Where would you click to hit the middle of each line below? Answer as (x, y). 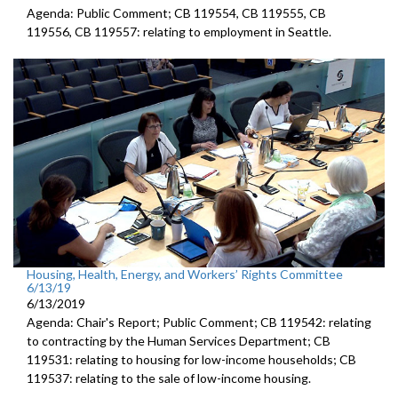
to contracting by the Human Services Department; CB (179, 340)
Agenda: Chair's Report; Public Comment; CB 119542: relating (199, 322)
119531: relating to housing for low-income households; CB (191, 359)
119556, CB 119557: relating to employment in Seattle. (179, 31)
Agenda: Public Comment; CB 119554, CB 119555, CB (176, 12)
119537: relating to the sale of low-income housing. (169, 378)
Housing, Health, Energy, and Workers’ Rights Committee (185, 274)
